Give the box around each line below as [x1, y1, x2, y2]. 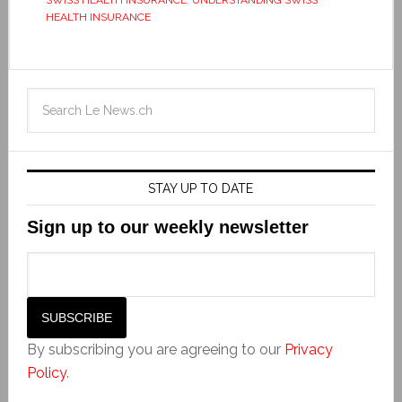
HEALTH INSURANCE [45, 10, 151, 23]
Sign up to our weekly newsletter [26, 216, 309, 237]
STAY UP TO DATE [148, 180, 254, 196]
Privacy [284, 340, 333, 358]
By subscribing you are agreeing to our [26, 340, 284, 358]
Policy [26, 363, 66, 381]
